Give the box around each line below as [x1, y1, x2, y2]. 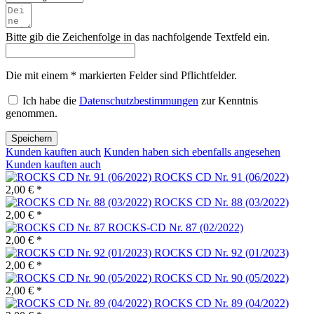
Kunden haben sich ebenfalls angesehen [104, 146, 280, 158]
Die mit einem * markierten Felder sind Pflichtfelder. [6, 69, 237, 82]
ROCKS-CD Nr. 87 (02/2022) [108, 221, 243, 234]
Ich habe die [22, 95, 79, 107]
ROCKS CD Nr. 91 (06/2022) [154, 171, 289, 184]
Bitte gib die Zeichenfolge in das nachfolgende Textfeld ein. [6, 31, 270, 43]
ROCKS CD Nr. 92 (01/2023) [154, 247, 289, 259]
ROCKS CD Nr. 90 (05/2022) [154, 272, 289, 285]
